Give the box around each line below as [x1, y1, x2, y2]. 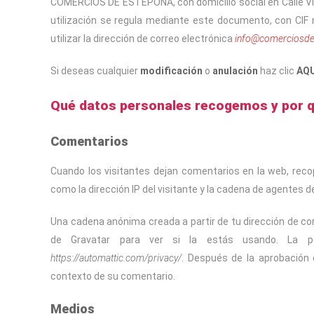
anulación [212, 65, 258, 76]
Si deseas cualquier [50, 65, 140, 76]
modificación [140, 65, 203, 76]
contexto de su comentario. [50, 271, 175, 282]
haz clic [258, 65, 296, 76]
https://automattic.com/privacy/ [50, 252, 182, 264]
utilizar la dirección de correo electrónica [50, 33, 235, 44]
